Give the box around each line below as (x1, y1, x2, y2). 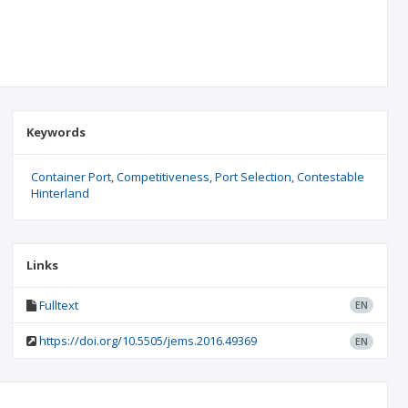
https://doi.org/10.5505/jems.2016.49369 (38, 332, 257, 349)
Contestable (296, 168, 364, 185)
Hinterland (30, 185, 89, 201)
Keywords (25, 124, 86, 140)
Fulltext (38, 297, 78, 313)
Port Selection (214, 168, 291, 185)
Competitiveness (116, 168, 209, 185)
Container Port (30, 168, 111, 185)
